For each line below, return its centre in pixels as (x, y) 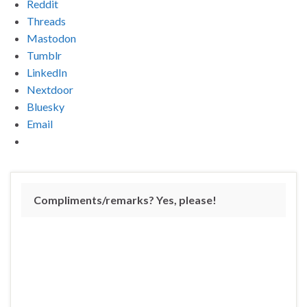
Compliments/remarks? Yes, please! (125, 199)
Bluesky (46, 106)
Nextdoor (50, 89)
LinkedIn (47, 72)
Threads (46, 21)
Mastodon (51, 38)
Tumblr (44, 55)
